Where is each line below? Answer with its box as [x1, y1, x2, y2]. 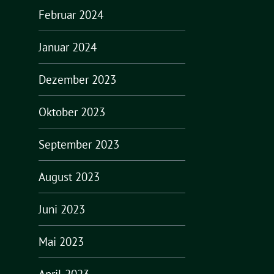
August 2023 [38, 169, 100, 184]
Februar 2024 [38, 7, 103, 22]
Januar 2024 [38, 40, 97, 54]
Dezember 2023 [38, 72, 116, 87]
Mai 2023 [38, 234, 84, 249]
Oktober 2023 [38, 105, 105, 119]
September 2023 [38, 137, 119, 152]
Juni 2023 [38, 202, 85, 217]
